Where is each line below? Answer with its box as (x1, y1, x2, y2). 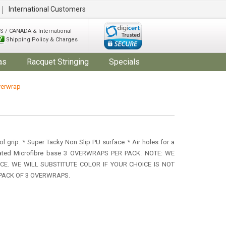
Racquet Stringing (27, 57, 89, 67)
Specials (109, 57, 140, 67)
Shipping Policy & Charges (5, 36, 78, 43)
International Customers (8, 5, 86, 13)
